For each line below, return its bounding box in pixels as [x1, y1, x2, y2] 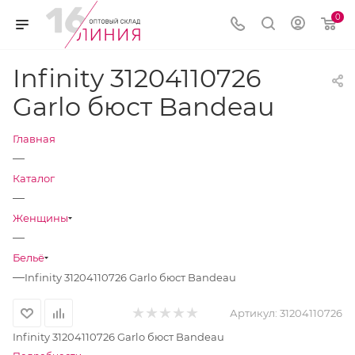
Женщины [13, 212, 68, 224]
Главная [13, 132, 55, 145]
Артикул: [230, 307, 277, 319]
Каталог [13, 172, 55, 185]
